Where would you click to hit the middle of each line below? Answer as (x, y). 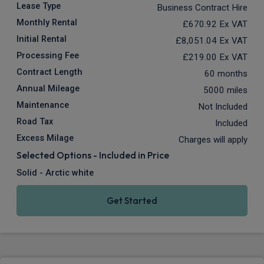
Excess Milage (45, 138)
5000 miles (225, 90)
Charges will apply (213, 140)
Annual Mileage (48, 89)
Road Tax (35, 122)
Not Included (223, 107)
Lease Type (39, 6)
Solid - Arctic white (55, 173)
